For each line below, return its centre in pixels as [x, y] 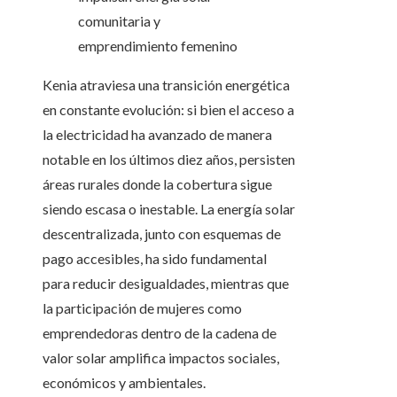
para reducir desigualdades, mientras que [166, 284]
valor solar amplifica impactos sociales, [161, 358]
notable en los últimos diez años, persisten [169, 160]
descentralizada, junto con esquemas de [162, 234]
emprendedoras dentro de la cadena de [160, 333]
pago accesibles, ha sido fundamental [155, 259]
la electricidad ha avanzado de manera [157, 135]
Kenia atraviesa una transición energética [166, 85]
